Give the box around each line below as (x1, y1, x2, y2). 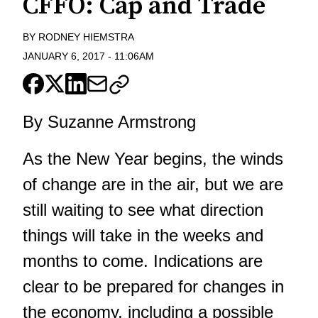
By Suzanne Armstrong (23, 112, 196, 131)
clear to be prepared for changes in (23, 277, 284, 296)
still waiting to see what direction (23, 200, 263, 219)
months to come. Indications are (23, 251, 263, 270)
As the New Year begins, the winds (23, 149, 283, 168)
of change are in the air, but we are (23, 175, 283, 194)
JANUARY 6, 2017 (23, 50, 105, 62)
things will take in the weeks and (23, 226, 263, 245)
